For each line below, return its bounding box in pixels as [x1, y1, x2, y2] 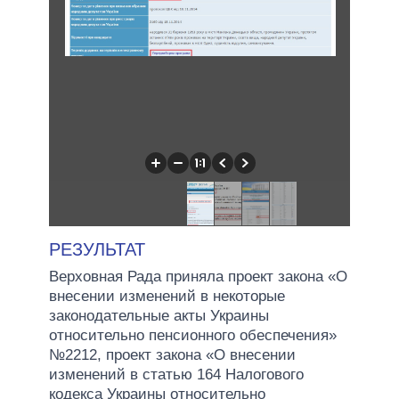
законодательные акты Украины [49, 306, 269, 324]
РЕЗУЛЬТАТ [49, 239, 145, 259]
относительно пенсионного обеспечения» [49, 326, 337, 344]
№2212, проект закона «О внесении [49, 346, 296, 363]
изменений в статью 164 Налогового [49, 365, 304, 383]
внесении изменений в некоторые [49, 287, 285, 305]
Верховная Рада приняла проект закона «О [49, 267, 347, 285]
